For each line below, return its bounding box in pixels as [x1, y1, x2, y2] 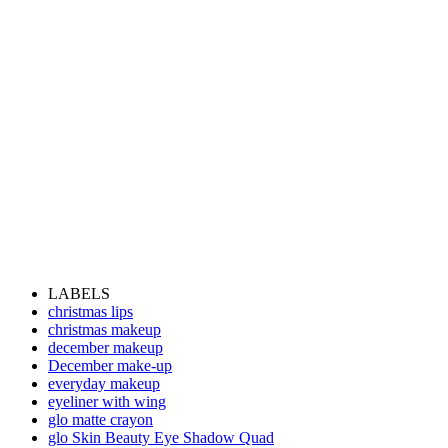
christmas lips [48, 302, 133, 320]
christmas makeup [48, 320, 161, 338]
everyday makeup [48, 374, 160, 392]
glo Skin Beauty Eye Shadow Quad [48, 428, 274, 446]
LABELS [48, 284, 110, 302]
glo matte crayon [48, 410, 153, 428]
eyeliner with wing [48, 392, 166, 410]
